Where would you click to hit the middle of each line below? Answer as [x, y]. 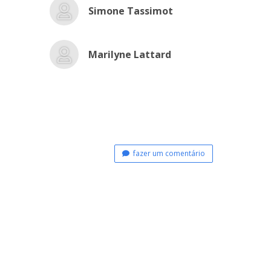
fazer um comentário [167, 153]
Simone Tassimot [130, 11]
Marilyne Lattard [129, 54]
